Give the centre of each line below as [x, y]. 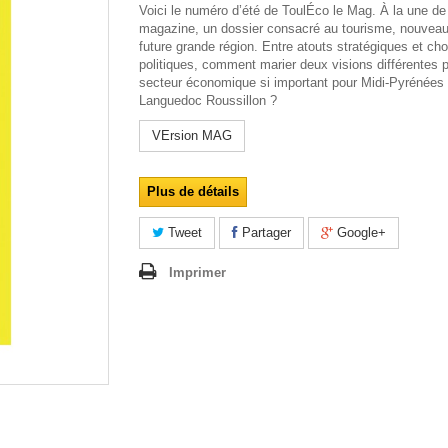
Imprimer [197, 272]
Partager [264, 232]
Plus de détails [193, 191]
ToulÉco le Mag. [331, 10]
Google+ [359, 232]
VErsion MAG [192, 135]
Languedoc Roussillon [204, 100]
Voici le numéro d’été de [210, 10]
